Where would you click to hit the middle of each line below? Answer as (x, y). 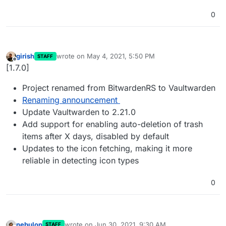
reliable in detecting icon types (80, 161)
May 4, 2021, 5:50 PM (121, 56)
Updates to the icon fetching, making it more (107, 149)
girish (25, 56)
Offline (24, 64)
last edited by (77, 60)
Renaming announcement (70, 100)
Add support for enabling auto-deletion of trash (112, 124)
